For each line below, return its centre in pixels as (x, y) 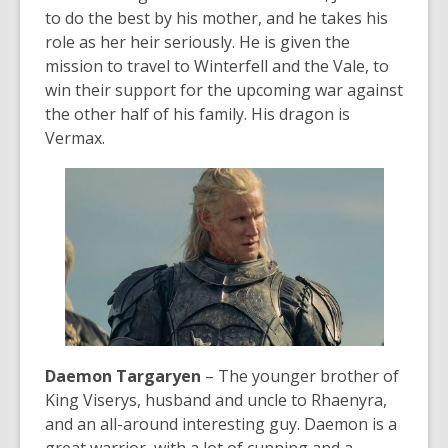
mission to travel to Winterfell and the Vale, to (217, 66)
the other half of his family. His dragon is (197, 114)
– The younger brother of (302, 376)
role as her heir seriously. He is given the (197, 42)
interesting (223, 424)
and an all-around (113, 424)
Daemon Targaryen (123, 376)
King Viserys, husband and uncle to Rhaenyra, (216, 400)
